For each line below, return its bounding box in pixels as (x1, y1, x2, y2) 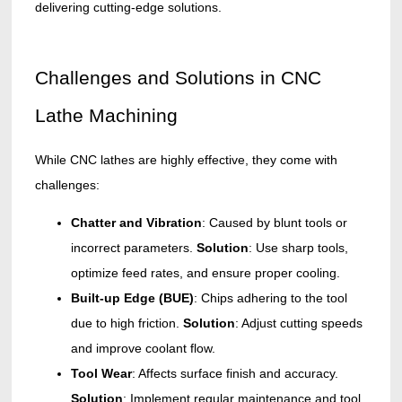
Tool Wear (70, 366, 132, 381)
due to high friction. (70, 316, 183, 331)
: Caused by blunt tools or (201, 215, 347, 231)
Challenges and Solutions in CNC (34, 67, 321, 89)
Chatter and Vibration (70, 215, 202, 231)
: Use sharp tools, (248, 240, 348, 256)
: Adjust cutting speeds (234, 316, 363, 331)
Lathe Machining (34, 105, 178, 127)
